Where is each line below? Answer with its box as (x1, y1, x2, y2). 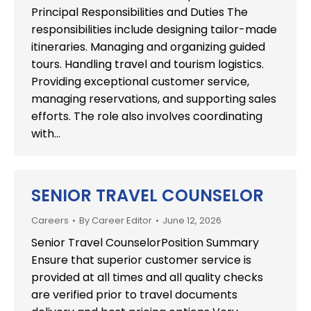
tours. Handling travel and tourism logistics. (31, 56, 264, 72)
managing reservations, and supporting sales (31, 91, 276, 107)
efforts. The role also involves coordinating (31, 108, 262, 124)
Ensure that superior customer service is (31, 252, 251, 268)
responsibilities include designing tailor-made (31, 22, 277, 37)
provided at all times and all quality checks (31, 269, 263, 285)
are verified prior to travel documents (31, 287, 237, 303)
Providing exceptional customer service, (31, 74, 249, 90)
